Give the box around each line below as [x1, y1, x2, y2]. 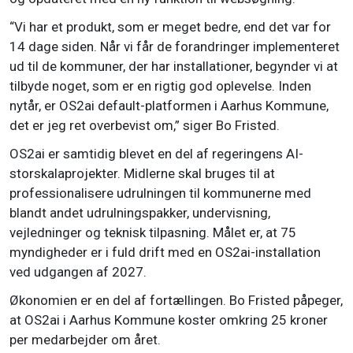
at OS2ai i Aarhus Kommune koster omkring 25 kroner [9, 312, 328, 329]
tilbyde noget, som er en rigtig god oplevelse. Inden [9, 78, 311, 95]
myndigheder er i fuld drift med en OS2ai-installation [9, 244, 321, 261]
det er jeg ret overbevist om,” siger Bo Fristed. [9, 117, 280, 134]
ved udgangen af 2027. [9, 264, 147, 281]
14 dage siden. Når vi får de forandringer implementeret [9, 39, 340, 55]
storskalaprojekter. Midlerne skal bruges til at [9, 165, 275, 182]
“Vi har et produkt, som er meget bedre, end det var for [9, 19, 331, 35]
